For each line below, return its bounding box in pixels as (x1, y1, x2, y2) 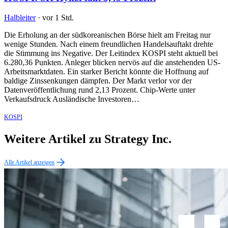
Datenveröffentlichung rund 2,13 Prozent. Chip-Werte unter (4, 85, 195, 95)
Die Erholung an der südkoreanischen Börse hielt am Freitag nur (4, 31, 211, 40)
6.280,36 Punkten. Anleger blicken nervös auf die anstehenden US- (4, 58, 220, 67)
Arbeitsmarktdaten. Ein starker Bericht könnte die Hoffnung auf (4, 67, 209, 76)
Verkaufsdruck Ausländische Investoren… (4, 95, 139, 104)
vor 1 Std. (42, 13, 74, 22)
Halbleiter (4, 13, 36, 22)
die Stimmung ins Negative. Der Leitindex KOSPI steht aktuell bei (4, 49, 218, 58)
